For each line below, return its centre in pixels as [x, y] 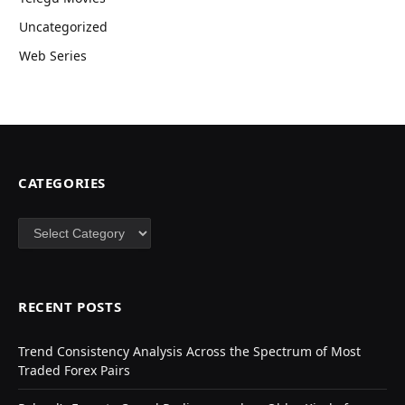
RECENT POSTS [70, 306]
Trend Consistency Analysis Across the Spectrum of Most [189, 351]
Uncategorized [63, 26]
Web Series [53, 55]
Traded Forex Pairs [74, 370]
